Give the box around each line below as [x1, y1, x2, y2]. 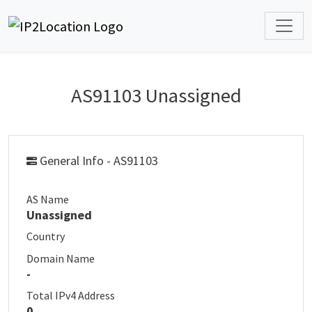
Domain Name [26, 251, 95, 265]
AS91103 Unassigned [70, 83, 242, 108]
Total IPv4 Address [26, 288, 115, 302]
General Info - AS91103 [37, 153, 158, 169]
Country [26, 229, 65, 243]
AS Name [26, 192, 69, 206]
